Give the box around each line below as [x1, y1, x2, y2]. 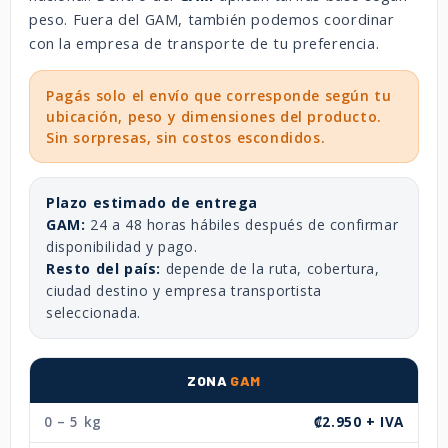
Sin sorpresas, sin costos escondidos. [46, 127, 326, 147]
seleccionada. [46, 302, 141, 322]
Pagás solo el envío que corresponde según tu [46, 85, 392, 105]
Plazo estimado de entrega [46, 192, 258, 212]
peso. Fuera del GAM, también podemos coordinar [29, 9, 395, 29]
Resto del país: [46, 258, 161, 278]
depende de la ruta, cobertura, [161, 258, 380, 278]
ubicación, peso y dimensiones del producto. [46, 106, 382, 126]
